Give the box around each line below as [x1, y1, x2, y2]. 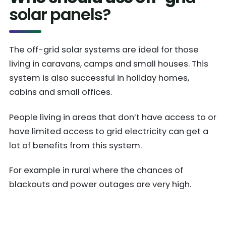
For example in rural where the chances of [9, 164, 183, 177]
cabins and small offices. [9, 86, 112, 98]
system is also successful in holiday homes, [9, 72, 189, 84]
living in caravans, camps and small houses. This [9, 58, 208, 70]
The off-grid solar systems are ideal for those [9, 44, 199, 56]
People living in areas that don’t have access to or [9, 111, 216, 123]
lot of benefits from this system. [9, 139, 144, 151]
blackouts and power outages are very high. [9, 179, 191, 191]
